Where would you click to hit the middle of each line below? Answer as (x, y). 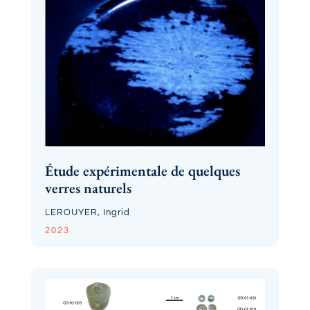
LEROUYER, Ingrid (87, 212)
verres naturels (88, 188)
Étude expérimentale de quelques (142, 170)
